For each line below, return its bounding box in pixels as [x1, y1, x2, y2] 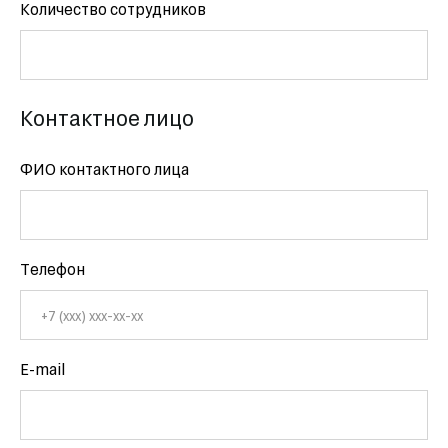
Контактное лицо [20, 104, 194, 130]
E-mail [20, 359, 65, 378]
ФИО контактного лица [20, 159, 189, 178]
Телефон [20, 259, 85, 278]
